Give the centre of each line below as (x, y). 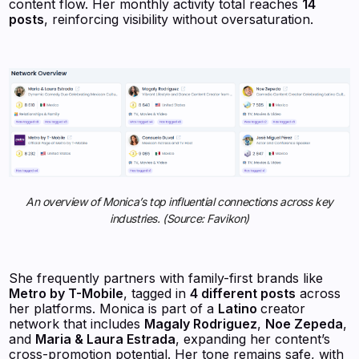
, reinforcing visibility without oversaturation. (179, 20)
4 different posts (243, 293)
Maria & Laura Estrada (106, 339)
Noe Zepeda (305, 323)
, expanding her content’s (253, 339)
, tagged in (157, 293)
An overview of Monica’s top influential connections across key (179, 201)
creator (283, 308)
